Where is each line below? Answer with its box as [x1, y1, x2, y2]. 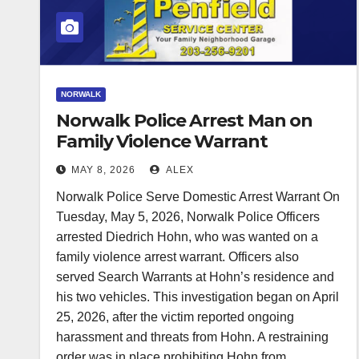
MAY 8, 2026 [71, 164, 135, 176]
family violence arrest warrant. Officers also [56, 250, 299, 264]
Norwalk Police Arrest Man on [56, 110, 313, 132]
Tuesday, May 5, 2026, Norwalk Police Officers [56, 210, 320, 224]
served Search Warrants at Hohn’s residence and [56, 270, 334, 284]
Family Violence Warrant [56, 131, 268, 153]
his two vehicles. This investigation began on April [56, 290, 339, 305]
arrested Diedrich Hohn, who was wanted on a [56, 230, 318, 244]
